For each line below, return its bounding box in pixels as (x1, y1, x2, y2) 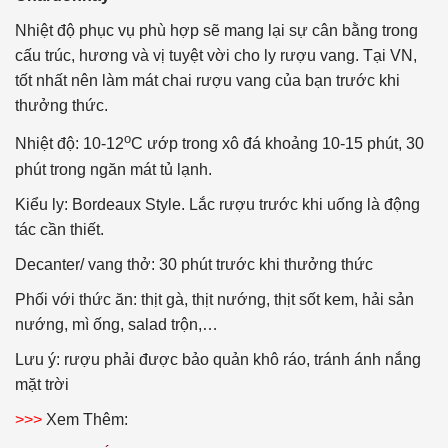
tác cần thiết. (15, 220, 104, 238)
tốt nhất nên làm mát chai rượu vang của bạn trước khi (15, 72, 400, 90)
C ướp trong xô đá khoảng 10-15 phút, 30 (131, 135, 424, 153)
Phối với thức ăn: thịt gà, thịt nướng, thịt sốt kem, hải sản (15, 290, 414, 308)
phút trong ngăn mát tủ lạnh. (15, 160, 212, 178)
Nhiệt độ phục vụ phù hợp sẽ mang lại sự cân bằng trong (15, 22, 418, 40)
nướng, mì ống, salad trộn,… (15, 315, 218, 333)
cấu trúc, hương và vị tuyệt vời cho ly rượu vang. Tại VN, (15, 47, 417, 65)
